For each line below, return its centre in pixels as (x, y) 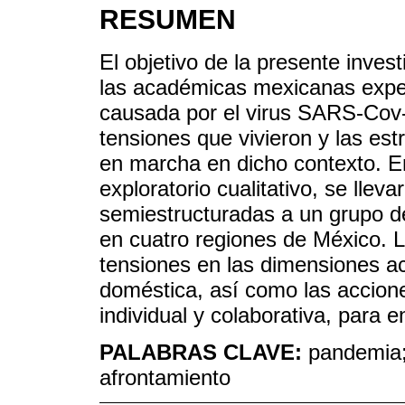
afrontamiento (165, 377)
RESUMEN (168, 20)
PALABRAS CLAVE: (204, 352)
